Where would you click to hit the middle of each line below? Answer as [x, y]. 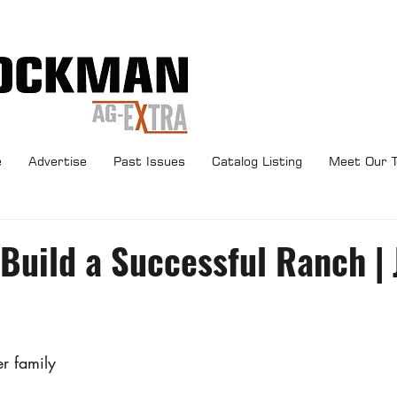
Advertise [57, 161]
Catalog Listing [257, 161]
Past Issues [149, 161]
